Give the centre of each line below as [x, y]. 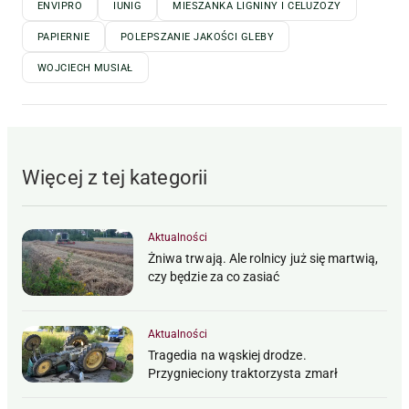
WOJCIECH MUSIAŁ [85, 68]
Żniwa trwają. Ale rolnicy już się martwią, [263, 259]
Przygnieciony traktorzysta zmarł [243, 374]
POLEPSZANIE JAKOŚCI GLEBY [197, 37]
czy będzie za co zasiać [214, 277]
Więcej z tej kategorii [115, 178]
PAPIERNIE [63, 37]
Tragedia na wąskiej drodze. [227, 356]
